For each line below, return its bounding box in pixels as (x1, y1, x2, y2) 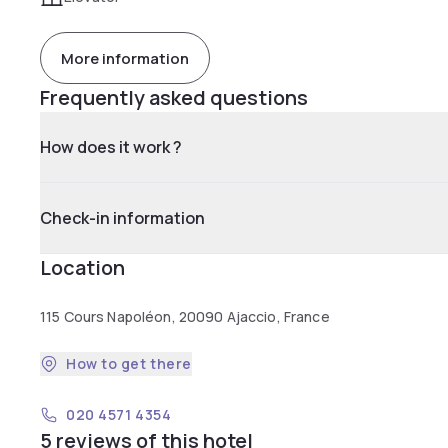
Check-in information (40, 207, 205, 229)
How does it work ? (40, 136, 182, 158)
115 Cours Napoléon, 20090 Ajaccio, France (40, 307, 330, 326)
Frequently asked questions (40, 84, 308, 111)
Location (40, 254, 125, 281)
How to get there (66, 354, 192, 373)
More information (61, 47, 189, 69)
